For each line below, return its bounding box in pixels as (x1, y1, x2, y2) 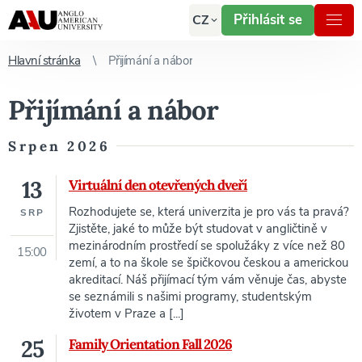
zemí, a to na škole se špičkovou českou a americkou (69, 255, 348, 271)
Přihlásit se (234, 11, 302, 29)
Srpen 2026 (8, 137, 110, 156)
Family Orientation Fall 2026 (69, 335, 232, 354)
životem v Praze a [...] (69, 305, 184, 322)
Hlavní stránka (8, 53, 81, 69)
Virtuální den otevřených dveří (69, 176, 247, 195)
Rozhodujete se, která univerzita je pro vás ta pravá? (69, 204, 349, 221)
